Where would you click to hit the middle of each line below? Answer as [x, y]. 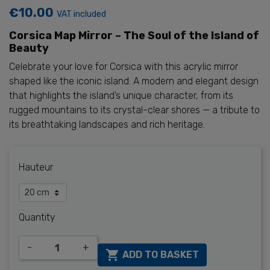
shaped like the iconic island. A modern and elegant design [134, 81]
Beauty [29, 48]
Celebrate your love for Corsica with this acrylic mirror [124, 67]
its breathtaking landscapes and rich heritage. [107, 124]
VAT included [81, 14]
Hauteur [36, 167]
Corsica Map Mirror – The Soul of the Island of [134, 36]
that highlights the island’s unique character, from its [121, 96]
